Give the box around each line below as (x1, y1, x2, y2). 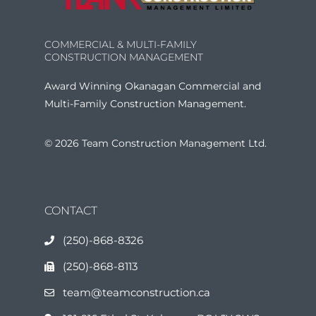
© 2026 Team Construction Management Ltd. (44, 136, 267, 150)
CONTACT (44, 204, 97, 218)
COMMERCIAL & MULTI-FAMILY (44, 38, 197, 51)
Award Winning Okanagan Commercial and (44, 80, 261, 93)
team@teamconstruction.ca (63, 286, 211, 300)
